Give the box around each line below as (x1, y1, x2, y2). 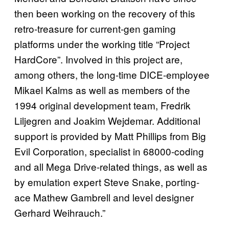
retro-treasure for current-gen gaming (14, 21, 176, 35)
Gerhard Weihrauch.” (14, 205, 105, 219)
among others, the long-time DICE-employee (14, 67, 210, 81)
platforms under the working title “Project (14, 36, 190, 51)
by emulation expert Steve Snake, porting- (14, 174, 199, 189)
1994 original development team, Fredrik (14, 98, 191, 112)
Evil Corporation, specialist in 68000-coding (14, 144, 204, 158)
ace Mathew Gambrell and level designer (14, 190, 194, 204)
